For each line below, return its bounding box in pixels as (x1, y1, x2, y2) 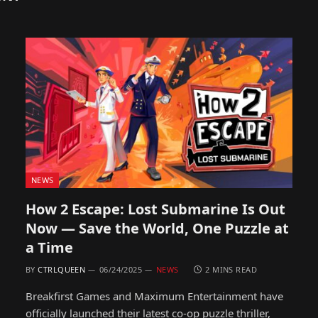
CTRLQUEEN (38, 263, 86, 275)
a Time (26, 237, 73, 257)
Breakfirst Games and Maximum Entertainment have (26, 288, 283, 303)
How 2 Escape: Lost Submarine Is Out (26, 199, 285, 219)
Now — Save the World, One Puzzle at (26, 218, 289, 238)
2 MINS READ (205, 263, 258, 275)
